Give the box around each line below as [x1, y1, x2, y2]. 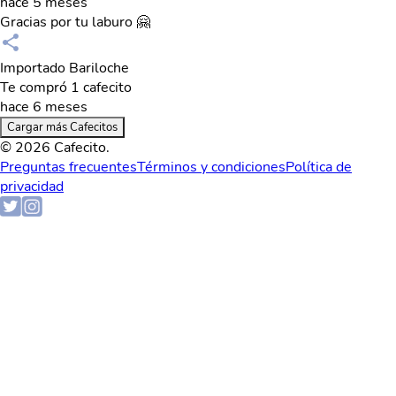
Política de [286, 157, 352, 178]
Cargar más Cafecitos [7, 119, 118, 136]
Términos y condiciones [137, 157, 286, 178]
